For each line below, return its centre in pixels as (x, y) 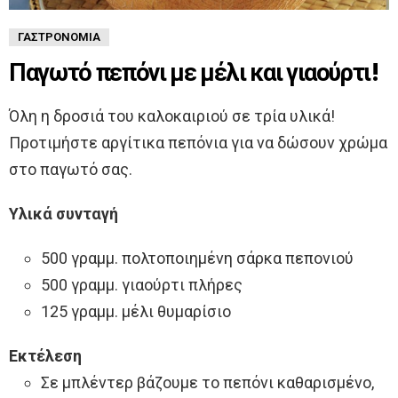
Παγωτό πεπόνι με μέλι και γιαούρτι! (194, 72)
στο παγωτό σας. (71, 169)
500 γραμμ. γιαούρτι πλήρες (142, 284)
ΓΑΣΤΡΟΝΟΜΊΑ (59, 36)
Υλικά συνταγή (64, 213)
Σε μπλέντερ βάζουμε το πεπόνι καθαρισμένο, (207, 382)
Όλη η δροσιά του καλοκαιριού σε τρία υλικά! (172, 115)
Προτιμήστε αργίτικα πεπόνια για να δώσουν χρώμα (198, 142)
